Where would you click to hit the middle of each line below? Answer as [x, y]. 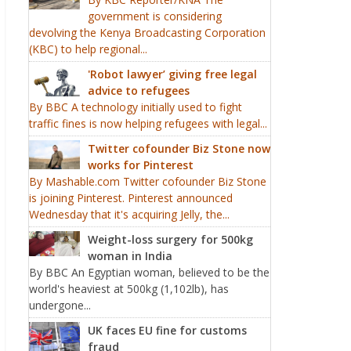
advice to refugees [139, 90]
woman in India [130, 256]
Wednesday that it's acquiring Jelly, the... [129, 214]
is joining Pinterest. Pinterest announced [131, 198]
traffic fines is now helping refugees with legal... [148, 123]
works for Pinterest [141, 165]
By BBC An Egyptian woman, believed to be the [149, 272]
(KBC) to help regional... [88, 49]
